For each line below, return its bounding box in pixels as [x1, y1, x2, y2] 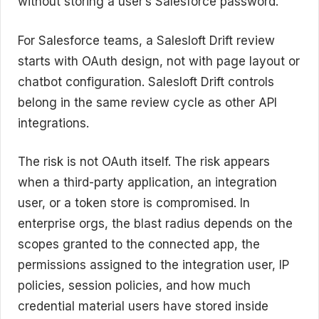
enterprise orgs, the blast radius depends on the [18, 216, 293, 231]
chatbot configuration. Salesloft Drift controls [18, 74, 274, 89]
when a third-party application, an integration [18, 175, 277, 189]
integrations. [18, 115, 89, 130]
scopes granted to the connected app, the [18, 237, 260, 251]
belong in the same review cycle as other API [18, 95, 277, 110]
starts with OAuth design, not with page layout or [18, 53, 300, 68]
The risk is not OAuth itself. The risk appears [18, 155, 270, 169]
